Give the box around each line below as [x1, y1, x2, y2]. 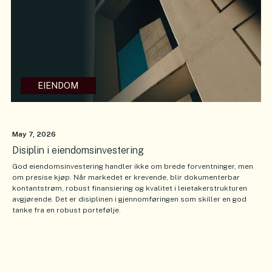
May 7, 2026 [12, 130, 56, 139]
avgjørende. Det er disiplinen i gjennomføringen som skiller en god [12, 195, 246, 204]
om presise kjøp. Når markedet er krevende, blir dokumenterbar [12, 173, 240, 182]
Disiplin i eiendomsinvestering [12, 144, 144, 157]
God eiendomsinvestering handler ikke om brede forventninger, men [12, 162, 253, 171]
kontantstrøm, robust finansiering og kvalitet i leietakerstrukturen [12, 184, 247, 193]
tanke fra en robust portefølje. [12, 206, 121, 215]
